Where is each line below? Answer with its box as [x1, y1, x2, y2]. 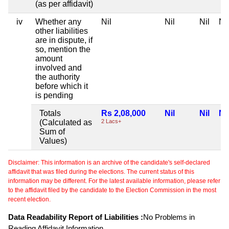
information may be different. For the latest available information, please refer [8, 177, 220, 185]
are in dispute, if [35, 36, 93, 45]
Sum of [39, 127, 65, 136]
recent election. [8, 196, 51, 203]
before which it [35, 82, 88, 91]
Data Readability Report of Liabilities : [8, 213, 143, 222]
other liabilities [35, 27, 88, 36]
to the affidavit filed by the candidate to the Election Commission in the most [8, 187, 216, 194]
